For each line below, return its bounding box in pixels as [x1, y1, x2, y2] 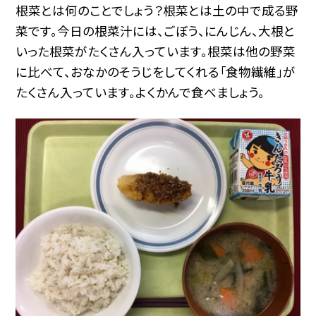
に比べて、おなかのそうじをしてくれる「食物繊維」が [16, 62, 296, 80]
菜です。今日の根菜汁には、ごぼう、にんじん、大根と [16, 21, 296, 39]
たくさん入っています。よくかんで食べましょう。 [16, 83, 265, 101]
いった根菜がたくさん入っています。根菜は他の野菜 [16, 42, 296, 60]
